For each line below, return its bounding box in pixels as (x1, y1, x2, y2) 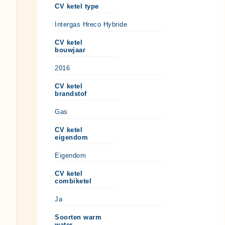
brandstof (55, 89, 87, 97)
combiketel (55, 177, 91, 185)
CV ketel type (55, 2, 99, 10)
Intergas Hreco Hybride (55, 20, 127, 28)
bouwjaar (55, 46, 85, 54)
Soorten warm (55, 213, 101, 221)
